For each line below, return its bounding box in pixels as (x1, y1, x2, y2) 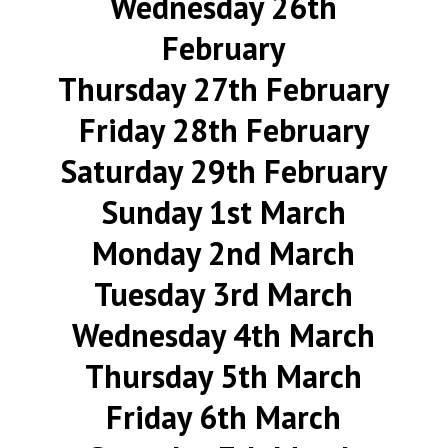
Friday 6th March (106, 396, 342, 438)
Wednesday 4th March (72, 314, 376, 356)
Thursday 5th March (85, 355, 363, 397)
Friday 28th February (78, 109, 369, 151)
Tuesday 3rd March (94, 273, 354, 315)
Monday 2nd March (92, 232, 356, 274)
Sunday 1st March (101, 191, 346, 233)
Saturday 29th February (60, 150, 387, 192)
